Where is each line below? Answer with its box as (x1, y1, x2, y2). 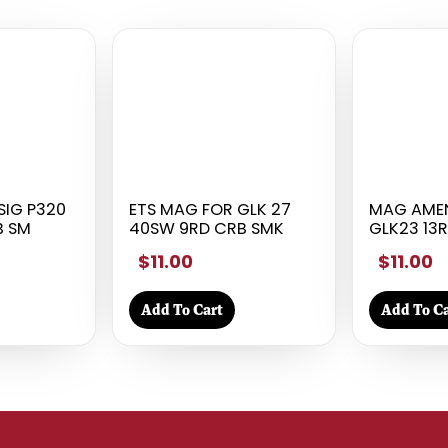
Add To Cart (141, 299, 224, 319)
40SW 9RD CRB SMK (129, 216, 285, 240)
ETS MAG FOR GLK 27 (129, 197, 292, 221)
